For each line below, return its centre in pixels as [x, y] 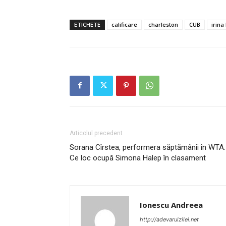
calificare [124, 24]
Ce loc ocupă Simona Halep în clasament [138, 158]
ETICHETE [87, 24]
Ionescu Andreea [171, 205]
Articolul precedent [96, 133]
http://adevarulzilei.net [169, 219]
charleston [163, 24]
